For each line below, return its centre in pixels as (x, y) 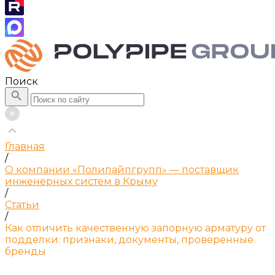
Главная (25, 146)
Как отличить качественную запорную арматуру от (135, 228)
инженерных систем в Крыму (81, 181)
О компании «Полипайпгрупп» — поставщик (122, 170)
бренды (25, 251)
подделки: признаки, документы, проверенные (129, 240)
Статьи (22, 205)
